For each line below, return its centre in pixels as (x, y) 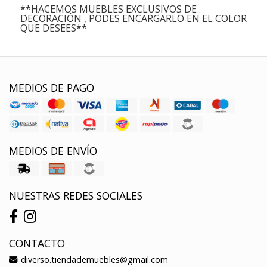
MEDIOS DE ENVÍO (53, 150)
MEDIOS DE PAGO (52, 87)
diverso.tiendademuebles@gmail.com (93, 259)
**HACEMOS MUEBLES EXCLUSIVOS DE (108, 9)
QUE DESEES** (53, 28)
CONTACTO (37, 243)
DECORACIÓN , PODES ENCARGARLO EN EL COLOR (133, 18)
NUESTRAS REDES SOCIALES (76, 195)
